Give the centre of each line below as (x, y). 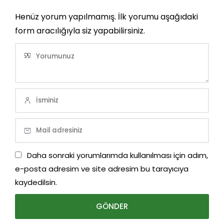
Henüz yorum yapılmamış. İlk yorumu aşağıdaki (106, 17)
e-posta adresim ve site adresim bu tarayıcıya (102, 169)
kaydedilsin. (36, 182)
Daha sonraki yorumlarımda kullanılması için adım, (117, 155)
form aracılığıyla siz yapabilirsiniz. (80, 31)
